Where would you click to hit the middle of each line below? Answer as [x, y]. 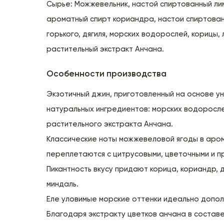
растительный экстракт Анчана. [105, 49]
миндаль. [63, 184]
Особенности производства [107, 74]
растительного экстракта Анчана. [110, 124]
